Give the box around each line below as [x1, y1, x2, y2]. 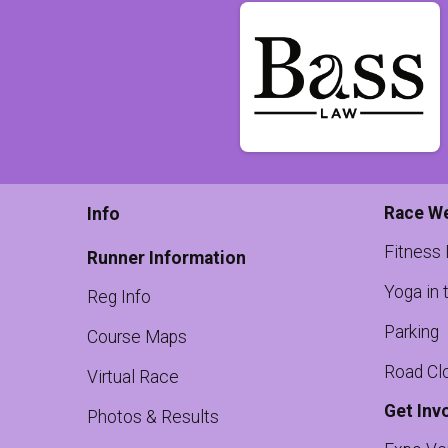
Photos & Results [87, 407, 219, 427]
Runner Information [87, 248, 246, 268]
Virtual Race [87, 367, 179, 387]
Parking [383, 322, 439, 342]
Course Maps [87, 327, 187, 347]
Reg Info [87, 287, 151, 307]
